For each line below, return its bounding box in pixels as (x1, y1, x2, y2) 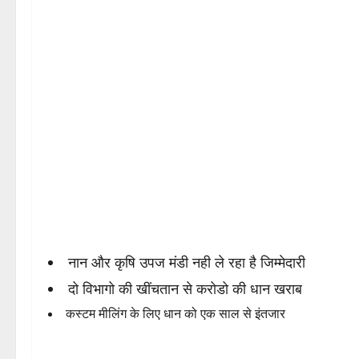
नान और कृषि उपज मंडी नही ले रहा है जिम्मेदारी (68, 252, 305, 272)
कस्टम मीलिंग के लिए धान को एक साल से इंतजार (66, 307, 285, 321)
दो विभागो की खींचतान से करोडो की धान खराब (68, 279, 302, 299)
